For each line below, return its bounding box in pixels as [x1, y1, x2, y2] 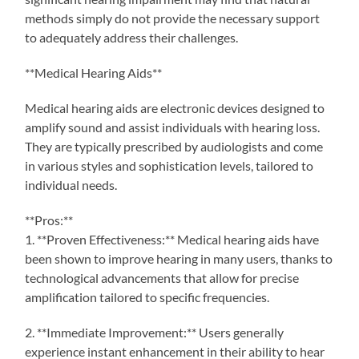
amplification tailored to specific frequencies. [25, 288, 270, 305]
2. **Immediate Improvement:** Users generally [25, 324, 284, 340]
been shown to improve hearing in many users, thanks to [25, 250, 333, 266]
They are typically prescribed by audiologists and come [25, 138, 324, 154]
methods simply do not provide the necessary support [25, 10, 321, 26]
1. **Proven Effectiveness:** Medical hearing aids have [25, 231, 320, 247]
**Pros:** [25, 212, 74, 228]
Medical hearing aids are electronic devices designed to [25, 99, 325, 115]
